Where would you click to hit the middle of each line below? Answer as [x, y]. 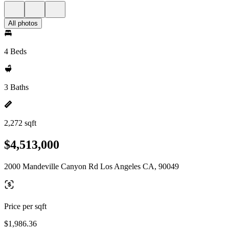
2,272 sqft [20, 123]
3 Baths [16, 87]
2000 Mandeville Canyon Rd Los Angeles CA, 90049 [91, 166]
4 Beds [15, 51]
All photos [23, 23]
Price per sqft [25, 206]
